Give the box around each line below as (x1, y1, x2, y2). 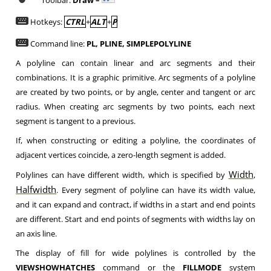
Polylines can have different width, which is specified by (16, 169, 229, 180)
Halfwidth (16, 183, 57, 195)
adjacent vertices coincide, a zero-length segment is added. (16, 149, 226, 160)
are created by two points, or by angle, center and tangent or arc (16, 87, 255, 97)
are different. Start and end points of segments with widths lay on (16, 214, 255, 224)
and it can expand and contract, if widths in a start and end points (16, 199, 255, 210)
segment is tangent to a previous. (16, 116, 136, 126)
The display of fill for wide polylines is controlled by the (16, 247, 255, 258)
